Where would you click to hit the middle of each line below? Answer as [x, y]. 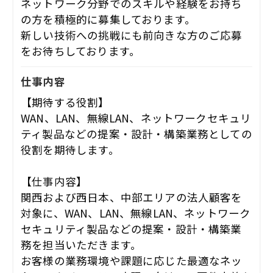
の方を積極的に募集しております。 [108, 19]
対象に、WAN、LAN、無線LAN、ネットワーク [136, 213]
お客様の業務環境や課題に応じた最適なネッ [132, 260]
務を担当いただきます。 [81, 244]
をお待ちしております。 [81, 51]
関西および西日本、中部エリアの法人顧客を [132, 197]
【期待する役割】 [65, 102]
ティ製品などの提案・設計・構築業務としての [136, 133]
